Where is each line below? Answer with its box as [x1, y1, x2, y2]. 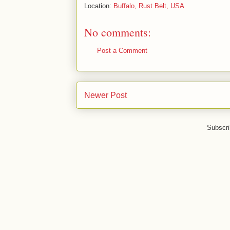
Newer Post [84, 90, 127, 100]
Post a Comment [97, 47, 147, 54]
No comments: [84, 25, 151, 40]
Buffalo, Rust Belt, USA [113, 2, 184, 10]
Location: [84, 2, 113, 10]
